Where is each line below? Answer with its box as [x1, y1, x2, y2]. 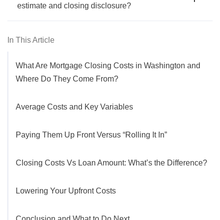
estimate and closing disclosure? [17, 1, 131, 10]
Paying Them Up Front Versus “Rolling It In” [16, 131, 167, 139]
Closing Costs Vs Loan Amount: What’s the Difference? [16, 159, 207, 167]
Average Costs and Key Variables [16, 103, 133, 111]
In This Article [7, 36, 55, 45]
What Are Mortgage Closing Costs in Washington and [16, 61, 200, 70]
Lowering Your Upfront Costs [16, 187, 116, 195]
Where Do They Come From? [16, 75, 118, 83]
